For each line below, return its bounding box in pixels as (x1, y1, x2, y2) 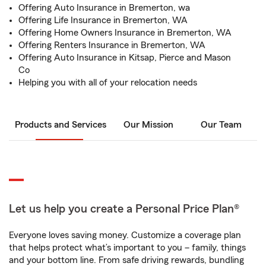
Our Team (200, 120, 242, 129)
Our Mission (123, 120, 173, 129)
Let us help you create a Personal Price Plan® (9, 203, 239, 215)
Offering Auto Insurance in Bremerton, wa (18, 3, 190, 12)
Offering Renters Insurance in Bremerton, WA (18, 40, 205, 50)
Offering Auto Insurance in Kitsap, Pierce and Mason (18, 53, 231, 62)
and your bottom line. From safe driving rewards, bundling (9, 255, 244, 265)
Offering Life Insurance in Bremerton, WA (18, 15, 188, 25)
